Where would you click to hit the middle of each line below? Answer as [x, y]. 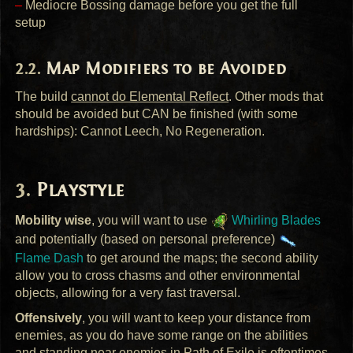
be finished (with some [234, 113]
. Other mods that [276, 96]
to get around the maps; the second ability [201, 258]
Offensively [49, 318]
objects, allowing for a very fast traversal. [128, 292]
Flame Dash [50, 258]
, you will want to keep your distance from [197, 318]
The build [43, 96]
